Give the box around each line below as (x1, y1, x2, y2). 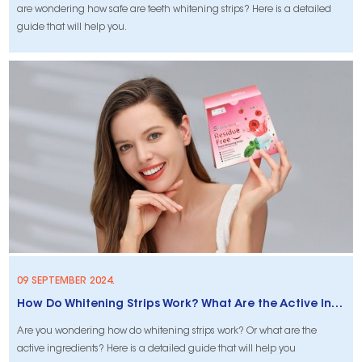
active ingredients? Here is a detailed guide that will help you (17, 344, 297, 355)
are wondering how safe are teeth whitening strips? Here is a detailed (17, 5, 332, 15)
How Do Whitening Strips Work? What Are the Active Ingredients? (331, 299, 343, 311)
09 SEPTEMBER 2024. (17, 276, 116, 287)
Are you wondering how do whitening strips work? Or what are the (17, 326, 318, 337)
